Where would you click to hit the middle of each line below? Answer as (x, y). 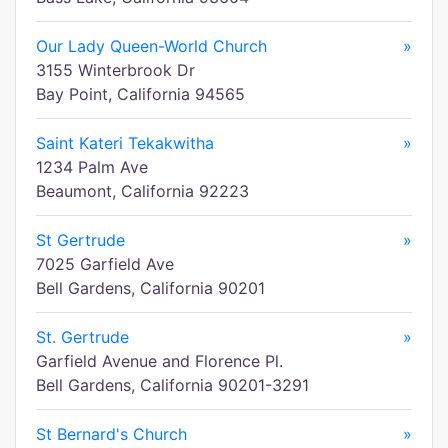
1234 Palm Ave (92, 167)
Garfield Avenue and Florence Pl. (159, 361)
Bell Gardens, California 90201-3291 (172, 385)
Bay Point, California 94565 (140, 94)
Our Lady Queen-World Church (151, 46)
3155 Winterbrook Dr (115, 70)
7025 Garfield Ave (105, 264)
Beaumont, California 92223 (142, 191)
